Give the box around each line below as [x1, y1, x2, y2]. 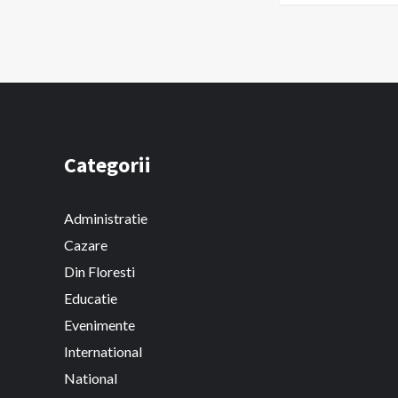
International [64, 342, 142, 360]
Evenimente [64, 315, 135, 333]
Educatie [64, 289, 117, 306]
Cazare [64, 235, 107, 253]
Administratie [64, 209, 147, 227]
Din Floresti [64, 262, 135, 280]
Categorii [64, 150, 151, 179]
